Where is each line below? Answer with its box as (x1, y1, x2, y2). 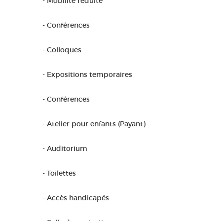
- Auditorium (42, 144, 87, 153)
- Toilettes (42, 169, 76, 178)
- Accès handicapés (42, 193, 109, 202)
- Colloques (42, 45, 81, 54)
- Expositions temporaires (42, 70, 132, 79)
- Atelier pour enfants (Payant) (42, 119, 146, 128)
